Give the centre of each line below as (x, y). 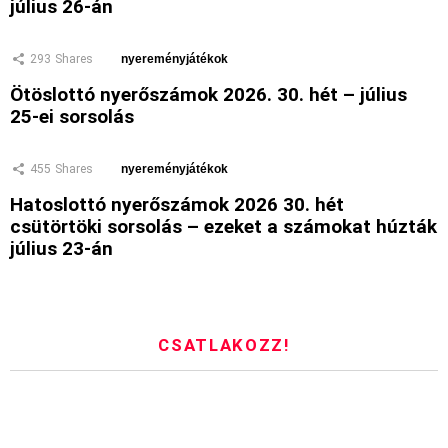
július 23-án (61, 249)
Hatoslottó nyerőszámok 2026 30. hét (177, 205)
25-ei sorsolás (72, 117)
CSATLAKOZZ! (224, 345)
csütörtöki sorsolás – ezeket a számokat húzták (223, 227)
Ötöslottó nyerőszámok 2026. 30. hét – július (208, 95)
